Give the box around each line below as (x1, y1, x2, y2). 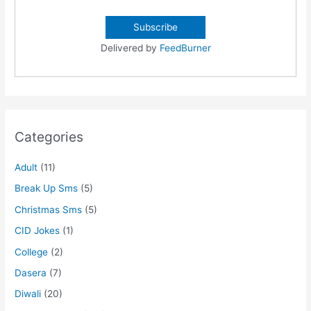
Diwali (15, 288, 42, 300)
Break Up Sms (15, 183, 78, 194)
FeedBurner (159, 42, 211, 53)
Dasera (15, 267, 47, 278)
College (15, 246, 49, 258)
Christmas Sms (15, 203, 83, 215)
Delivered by (100, 42, 160, 53)
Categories (15, 128, 84, 145)
